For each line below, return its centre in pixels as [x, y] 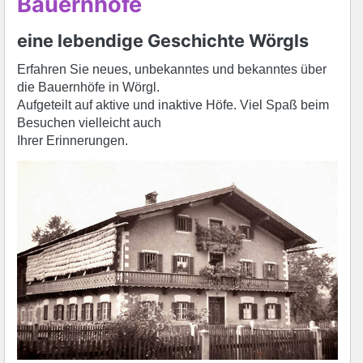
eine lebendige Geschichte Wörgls [163, 41]
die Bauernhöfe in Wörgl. [88, 87]
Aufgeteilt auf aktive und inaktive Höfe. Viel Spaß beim [173, 105]
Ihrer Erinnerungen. [73, 141]
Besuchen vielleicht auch [89, 123]
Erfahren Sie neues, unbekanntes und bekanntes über [172, 69]
